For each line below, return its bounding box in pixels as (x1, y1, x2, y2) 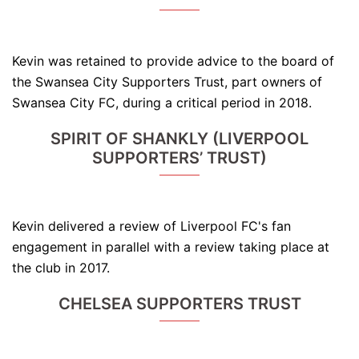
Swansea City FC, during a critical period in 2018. (12, 95, 312, 111)
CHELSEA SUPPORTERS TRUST (58, 294, 301, 314)
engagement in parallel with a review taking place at (12, 239, 329, 256)
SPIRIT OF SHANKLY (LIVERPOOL (50, 129, 309, 149)
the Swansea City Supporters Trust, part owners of (12, 74, 322, 91)
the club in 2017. (12, 260, 110, 276)
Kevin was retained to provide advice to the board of (12, 53, 334, 70)
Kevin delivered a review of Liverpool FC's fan (12, 218, 291, 235)
